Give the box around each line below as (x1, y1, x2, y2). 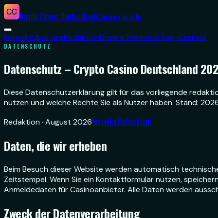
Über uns (32, 32, 64, 42)
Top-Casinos (160, 32, 206, 42)
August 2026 (45, 116, 92, 127)
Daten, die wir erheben (4, 136, 107, 154)
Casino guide (96, 12, 142, 22)
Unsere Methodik (100, 32, 160, 42)
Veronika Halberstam (92, 115, 151, 127)
